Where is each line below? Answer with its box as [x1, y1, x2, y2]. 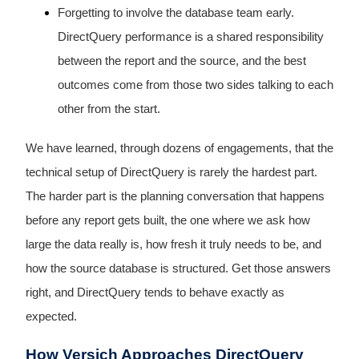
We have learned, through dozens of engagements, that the [25, 141, 333, 155]
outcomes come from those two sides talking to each [57, 78, 333, 91]
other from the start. [57, 102, 160, 115]
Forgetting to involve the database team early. [57, 6, 294, 19]
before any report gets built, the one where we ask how [25, 213, 310, 227]
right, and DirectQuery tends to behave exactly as [25, 285, 284, 299]
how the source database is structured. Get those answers [25, 261, 331, 275]
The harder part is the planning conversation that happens [25, 189, 325, 203]
